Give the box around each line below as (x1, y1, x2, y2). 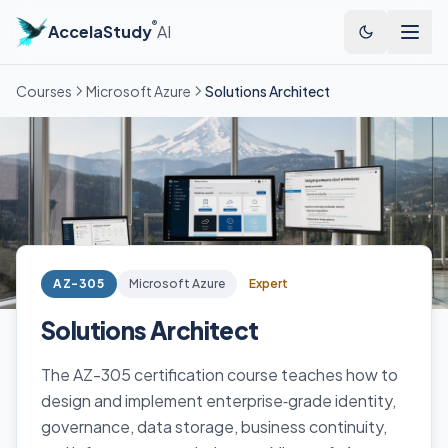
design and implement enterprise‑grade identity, (41, 390, 396, 411)
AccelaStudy (48, 21, 152, 42)
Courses (16, 82, 72, 100)
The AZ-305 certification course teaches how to (41, 364, 398, 385)
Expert (248, 276, 288, 291)
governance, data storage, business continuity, (41, 416, 387, 437)
